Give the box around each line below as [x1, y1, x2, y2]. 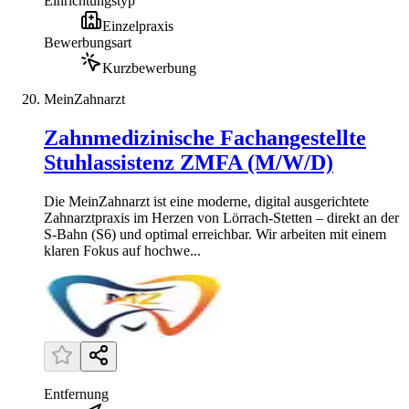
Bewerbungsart [44, 35, 131, 51]
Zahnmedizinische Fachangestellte [44, 126, 366, 151]
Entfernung [44, 386, 109, 403]
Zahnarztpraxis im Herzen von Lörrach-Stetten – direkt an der [44, 210, 399, 226]
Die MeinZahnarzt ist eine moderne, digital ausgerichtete [44, 194, 369, 210]
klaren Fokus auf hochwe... [44, 243, 201, 259]
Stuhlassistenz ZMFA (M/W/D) [44, 151, 333, 175]
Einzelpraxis [102, 18, 173, 35]
